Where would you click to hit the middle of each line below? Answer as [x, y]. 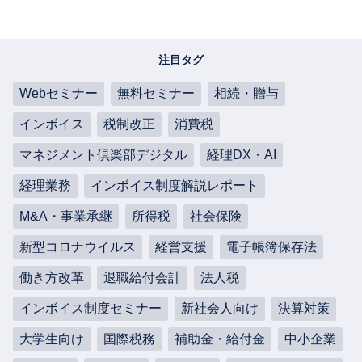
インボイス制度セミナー [90, 308]
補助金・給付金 [219, 339]
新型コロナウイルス [77, 246]
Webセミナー [58, 93]
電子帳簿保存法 [271, 246]
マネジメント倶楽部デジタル [103, 154]
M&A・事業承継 [65, 216]
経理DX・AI [241, 154]
